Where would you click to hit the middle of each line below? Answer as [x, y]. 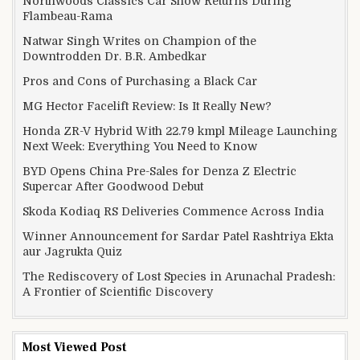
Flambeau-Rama [67, 16]
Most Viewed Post [74, 347]
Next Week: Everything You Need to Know [140, 146]
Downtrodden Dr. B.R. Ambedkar [115, 56]
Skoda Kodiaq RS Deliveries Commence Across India [173, 211]
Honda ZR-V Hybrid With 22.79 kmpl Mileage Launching [180, 131]
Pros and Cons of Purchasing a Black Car [140, 81]
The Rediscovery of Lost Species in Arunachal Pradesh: [179, 276]
